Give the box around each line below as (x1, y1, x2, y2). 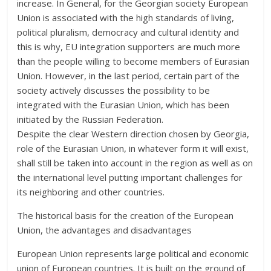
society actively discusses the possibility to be (17, 83, 211, 96)
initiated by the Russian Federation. (17, 113, 164, 125)
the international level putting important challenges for (17, 171, 243, 183)
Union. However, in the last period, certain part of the (17, 69, 240, 82)
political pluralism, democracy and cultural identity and (17, 25, 240, 38)
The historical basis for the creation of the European (17, 209, 234, 221)
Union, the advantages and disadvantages (17, 223, 192, 236)
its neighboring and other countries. (17, 185, 165, 198)
